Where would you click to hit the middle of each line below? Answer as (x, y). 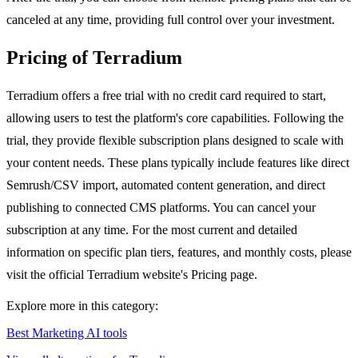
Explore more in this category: (82, 306)
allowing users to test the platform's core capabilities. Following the (175, 118)
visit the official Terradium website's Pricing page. (132, 275)
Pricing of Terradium (94, 58)
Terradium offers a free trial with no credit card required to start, (166, 96)
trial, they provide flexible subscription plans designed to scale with (175, 141)
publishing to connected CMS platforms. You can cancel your (161, 208)
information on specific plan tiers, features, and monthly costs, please (179, 253)
